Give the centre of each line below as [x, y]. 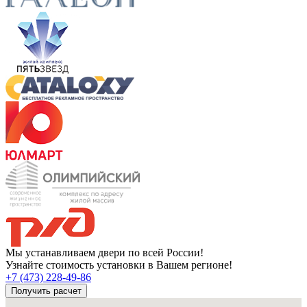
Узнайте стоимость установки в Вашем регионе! [119, 265]
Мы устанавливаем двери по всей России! [105, 252]
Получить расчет [46, 291]
